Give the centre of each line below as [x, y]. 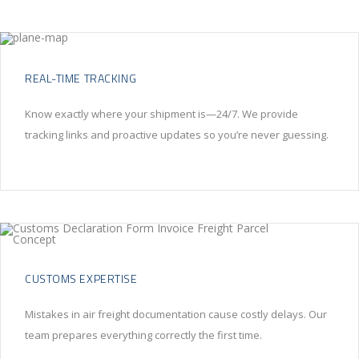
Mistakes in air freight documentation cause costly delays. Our [176, 315]
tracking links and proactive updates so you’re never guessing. [177, 135]
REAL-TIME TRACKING [81, 79]
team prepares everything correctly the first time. [143, 335]
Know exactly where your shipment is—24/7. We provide [161, 114]
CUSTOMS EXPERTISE [81, 279]
